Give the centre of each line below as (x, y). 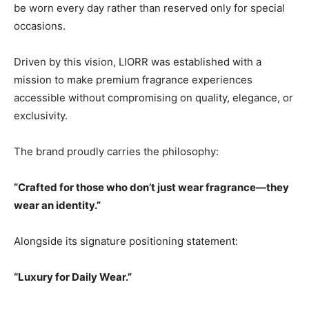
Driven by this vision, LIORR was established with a (138, 62)
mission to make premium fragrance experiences (133, 80)
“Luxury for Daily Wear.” (73, 277)
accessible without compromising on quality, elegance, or (153, 98)
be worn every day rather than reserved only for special (149, 8)
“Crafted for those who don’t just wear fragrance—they (151, 188)
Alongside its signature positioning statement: (126, 241)
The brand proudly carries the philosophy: (116, 152)
